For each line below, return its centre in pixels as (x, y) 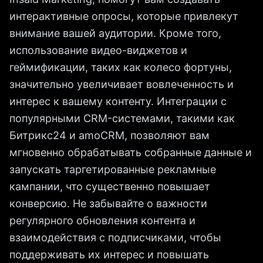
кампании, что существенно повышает (110, 186)
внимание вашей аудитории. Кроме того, (115, 33)
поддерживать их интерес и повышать (109, 254)
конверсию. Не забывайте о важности (108, 203)
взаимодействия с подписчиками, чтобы (115, 237)
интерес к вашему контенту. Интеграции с (118, 101)
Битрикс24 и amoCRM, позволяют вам (109, 135)
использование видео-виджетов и (98, 50)
